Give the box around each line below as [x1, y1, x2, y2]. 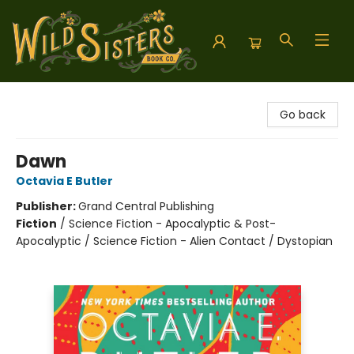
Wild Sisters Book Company [12, 89, 161, 105]
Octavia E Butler [16, 173, 113, 189]
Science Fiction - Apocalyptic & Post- [69, 216, 276, 232]
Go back [280, 107, 326, 122]
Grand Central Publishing [78, 198, 214, 214]
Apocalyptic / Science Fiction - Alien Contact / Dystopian [16, 233, 333, 249]
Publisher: [16, 198, 78, 214]
